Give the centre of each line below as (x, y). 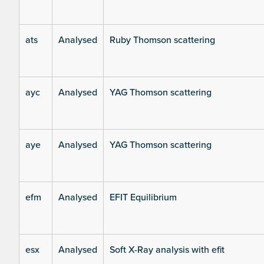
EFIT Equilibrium (143, 198)
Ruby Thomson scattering (162, 40)
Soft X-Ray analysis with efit (167, 250)
